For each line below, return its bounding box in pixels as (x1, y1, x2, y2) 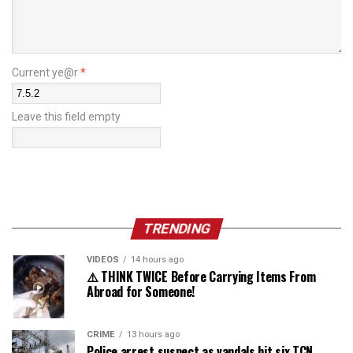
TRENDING (140, 220, 213, 236)
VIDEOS (87, 254, 119, 265)
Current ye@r (12, 65, 80, 79)
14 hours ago (131, 254, 184, 265)
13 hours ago (127, 329, 180, 340)
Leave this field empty (12, 110, 121, 123)
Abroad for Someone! (87, 281, 195, 301)
